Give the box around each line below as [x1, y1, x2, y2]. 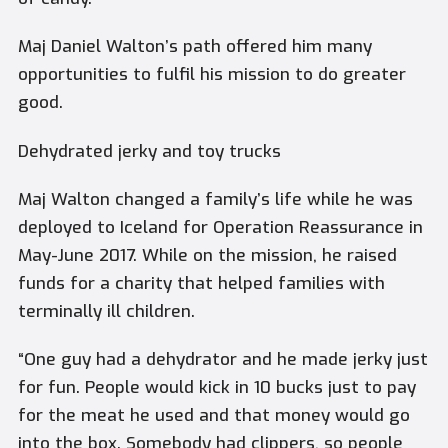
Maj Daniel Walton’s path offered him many [17, 35, 372, 59]
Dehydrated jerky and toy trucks [17, 139, 281, 163]
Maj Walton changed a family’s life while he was [17, 187, 413, 211]
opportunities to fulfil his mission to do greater [17, 63, 406, 87]
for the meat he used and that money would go [17, 404, 410, 428]
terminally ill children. [17, 299, 195, 323]
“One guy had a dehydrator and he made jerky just [17, 348, 428, 372]
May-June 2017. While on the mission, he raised [17, 243, 397, 267]
